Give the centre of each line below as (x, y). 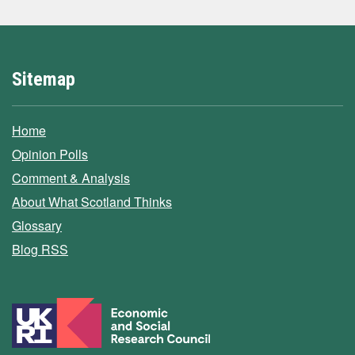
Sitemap (44, 79)
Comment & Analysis (71, 177)
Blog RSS (40, 249)
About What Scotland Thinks (92, 201)
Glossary (37, 225)
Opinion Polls (50, 154)
